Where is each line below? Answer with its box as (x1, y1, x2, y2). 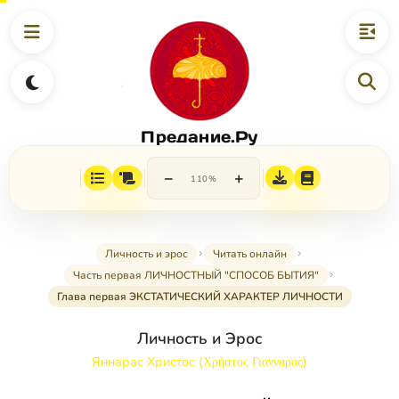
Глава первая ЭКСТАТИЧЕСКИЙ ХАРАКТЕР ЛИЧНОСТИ (56, 289, 343, 305)
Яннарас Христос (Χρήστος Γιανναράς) (92, 353, 307, 371)
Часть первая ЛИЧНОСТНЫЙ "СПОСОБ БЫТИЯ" (73, 268, 319, 283)
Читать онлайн (213, 247, 287, 262)
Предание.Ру (141, 126, 258, 147)
